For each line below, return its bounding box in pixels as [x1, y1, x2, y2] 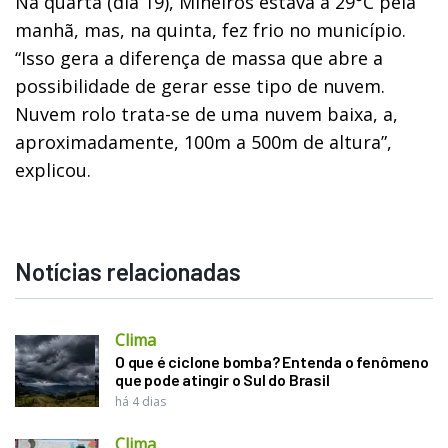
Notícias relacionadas [15, 256, 241, 286]
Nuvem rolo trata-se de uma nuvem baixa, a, [15, 101, 398, 126]
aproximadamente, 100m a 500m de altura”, [15, 129, 392, 154]
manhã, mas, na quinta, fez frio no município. [15, 17, 406, 42]
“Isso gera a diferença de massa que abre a [15, 45, 383, 70]
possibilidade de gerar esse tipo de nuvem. [15, 73, 385, 98]
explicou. [15, 157, 91, 182]
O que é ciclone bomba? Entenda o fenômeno [115, 351, 429, 371]
